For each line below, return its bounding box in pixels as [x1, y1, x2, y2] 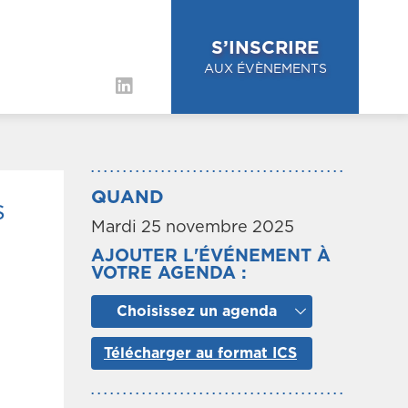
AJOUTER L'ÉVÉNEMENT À [91, 247, 331, 265]
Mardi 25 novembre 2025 [91, 219, 294, 236]
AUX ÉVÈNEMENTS [203, 62, 327, 76]
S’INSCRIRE [211, 38, 319, 57]
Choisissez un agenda [116, 303, 277, 319]
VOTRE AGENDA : [91, 264, 247, 282]
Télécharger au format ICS [104, 345, 297, 361]
